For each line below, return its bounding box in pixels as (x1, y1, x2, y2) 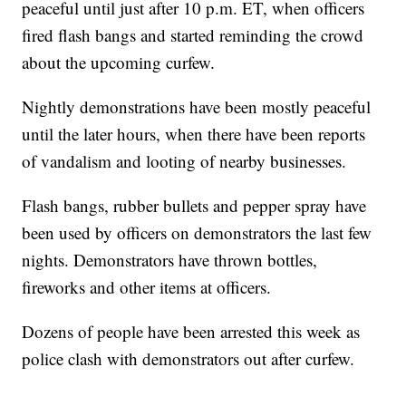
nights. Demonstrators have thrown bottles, (22, 247, 318, 271)
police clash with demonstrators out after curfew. (22, 346, 355, 370)
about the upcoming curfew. (22, 50, 216, 73)
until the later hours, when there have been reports (22, 121, 366, 145)
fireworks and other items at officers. (22, 275, 272, 298)
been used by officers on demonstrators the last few (22, 220, 372, 244)
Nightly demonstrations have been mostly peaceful (22, 94, 372, 118)
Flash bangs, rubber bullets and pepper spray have (22, 193, 367, 217)
